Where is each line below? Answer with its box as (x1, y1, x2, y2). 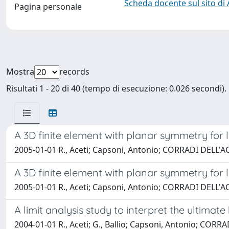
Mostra (6, 66, 34, 77)
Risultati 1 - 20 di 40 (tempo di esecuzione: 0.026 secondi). (6, 83, 226, 94)
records (59, 66, 89, 77)
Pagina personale (14, 1, 82, 12)
